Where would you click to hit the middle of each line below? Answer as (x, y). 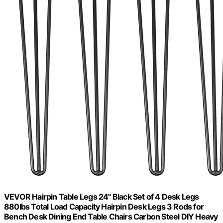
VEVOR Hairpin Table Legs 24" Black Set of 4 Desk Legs (102, 196)
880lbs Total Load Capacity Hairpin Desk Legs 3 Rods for (104, 206)
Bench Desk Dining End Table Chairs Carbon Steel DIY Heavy (111, 216)
